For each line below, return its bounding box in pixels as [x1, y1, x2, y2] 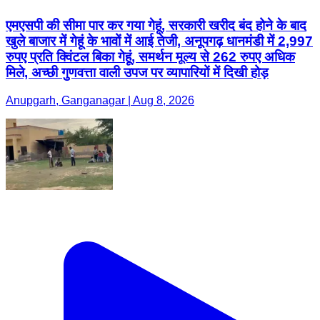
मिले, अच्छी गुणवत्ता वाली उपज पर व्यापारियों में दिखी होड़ [6, 65, 269, 81]
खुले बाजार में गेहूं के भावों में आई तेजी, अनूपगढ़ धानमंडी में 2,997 [6, 34, 313, 49]
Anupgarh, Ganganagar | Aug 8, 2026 [6, 94, 194, 107]
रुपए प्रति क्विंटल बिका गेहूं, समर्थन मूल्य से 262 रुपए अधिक [6, 49, 295, 65]
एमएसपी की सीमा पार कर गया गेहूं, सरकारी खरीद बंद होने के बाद [6, 18, 306, 34]
